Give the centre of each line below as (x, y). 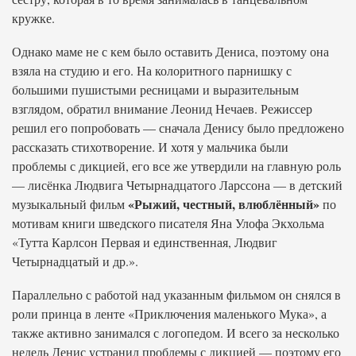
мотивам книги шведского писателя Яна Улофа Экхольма (168, 223)
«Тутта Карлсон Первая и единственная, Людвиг (145, 242)
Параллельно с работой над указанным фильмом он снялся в (176, 294)
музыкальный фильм (70, 204)
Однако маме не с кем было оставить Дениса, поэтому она (170, 51)
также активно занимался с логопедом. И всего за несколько (176, 333)
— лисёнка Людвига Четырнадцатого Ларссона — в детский (177, 185)
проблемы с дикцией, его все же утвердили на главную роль (176, 166)
